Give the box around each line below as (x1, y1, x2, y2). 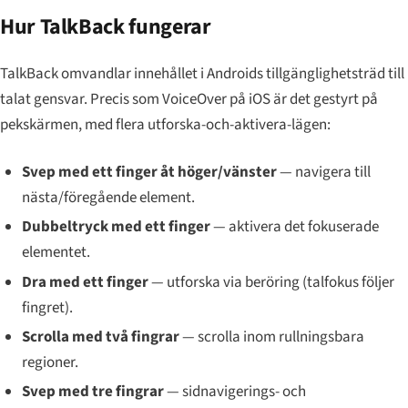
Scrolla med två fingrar (21, 325, 179, 348)
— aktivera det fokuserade (209, 216, 379, 239)
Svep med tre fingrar (21, 381, 164, 403)
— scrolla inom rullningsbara (178, 325, 364, 348)
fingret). (21, 296, 73, 319)
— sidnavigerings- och (163, 381, 306, 403)
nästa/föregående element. (21, 187, 195, 209)
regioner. (21, 351, 78, 373)
